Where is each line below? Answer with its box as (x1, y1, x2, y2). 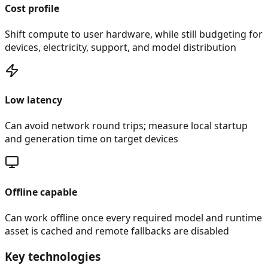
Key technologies (5, 248, 100, 264)
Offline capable (5, 185, 77, 199)
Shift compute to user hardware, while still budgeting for (5, 27, 263, 41)
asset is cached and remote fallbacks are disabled (5, 224, 229, 237)
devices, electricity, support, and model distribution (5, 40, 236, 54)
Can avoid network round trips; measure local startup (5, 119, 248, 133)
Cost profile (5, 1, 59, 15)
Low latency (5, 93, 62, 107)
